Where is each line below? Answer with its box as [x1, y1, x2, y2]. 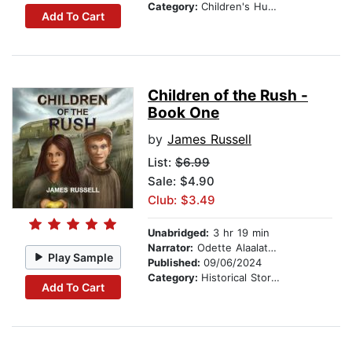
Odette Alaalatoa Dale [193, 241, 268, 255]
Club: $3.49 [148, 192, 215, 208]
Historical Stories [201, 271, 271, 284]
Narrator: [148, 241, 193, 255]
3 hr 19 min [209, 226, 269, 240]
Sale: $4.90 [148, 174, 214, 189]
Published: [148, 256, 203, 269]
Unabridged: [148, 226, 209, 240]
